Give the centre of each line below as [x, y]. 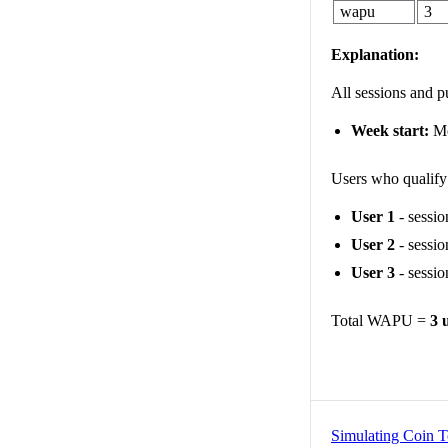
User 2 [373, 244]
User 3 [373, 272]
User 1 [373, 216]
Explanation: [375, 54]
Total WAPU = [380, 320]
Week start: [390, 130]
